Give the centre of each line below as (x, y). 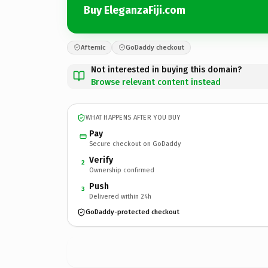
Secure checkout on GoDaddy (135, 144)
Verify (101, 160)
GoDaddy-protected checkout (133, 212)
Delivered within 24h (120, 196)
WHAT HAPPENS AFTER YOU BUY (133, 118)
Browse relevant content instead (156, 82)
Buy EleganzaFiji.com (135, 10)
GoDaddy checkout (155, 47)
